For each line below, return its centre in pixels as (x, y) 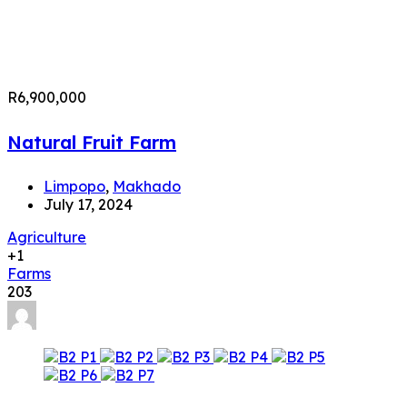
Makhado (147, 187)
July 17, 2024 (88, 205)
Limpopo (74, 187)
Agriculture (47, 238)
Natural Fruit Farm (92, 142)
